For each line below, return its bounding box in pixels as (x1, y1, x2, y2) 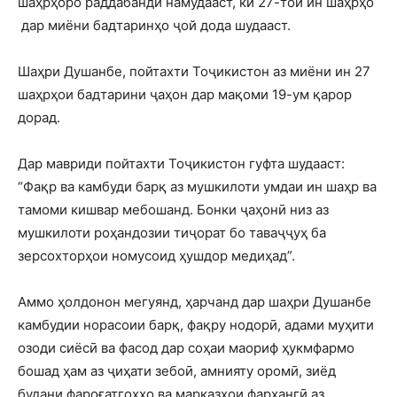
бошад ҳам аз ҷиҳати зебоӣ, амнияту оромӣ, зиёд (18, 362, 336, 380)
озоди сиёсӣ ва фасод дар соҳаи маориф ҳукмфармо (18, 339, 354, 357)
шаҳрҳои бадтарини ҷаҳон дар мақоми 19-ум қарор (18, 86, 352, 104)
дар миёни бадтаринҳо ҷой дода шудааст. (18, 17, 291, 35)
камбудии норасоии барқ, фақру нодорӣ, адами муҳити (18, 316, 374, 334)
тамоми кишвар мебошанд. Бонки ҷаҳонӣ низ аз (18, 201, 329, 219)
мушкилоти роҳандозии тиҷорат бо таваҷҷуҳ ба (18, 224, 326, 242)
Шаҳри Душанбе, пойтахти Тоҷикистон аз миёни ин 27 (18, 63, 370, 81)
